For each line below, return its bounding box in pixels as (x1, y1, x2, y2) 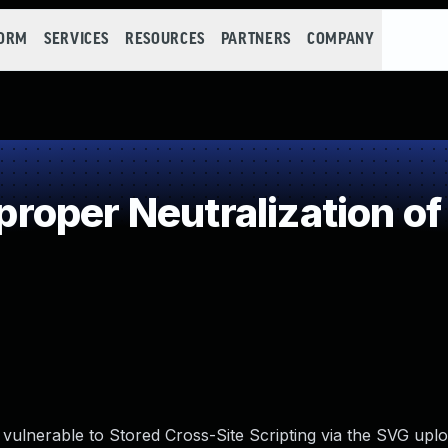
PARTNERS (220, 31, 291, 48)
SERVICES (43, 31, 110, 48)
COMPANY (306, 31, 375, 48)
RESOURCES (125, 31, 205, 48)
